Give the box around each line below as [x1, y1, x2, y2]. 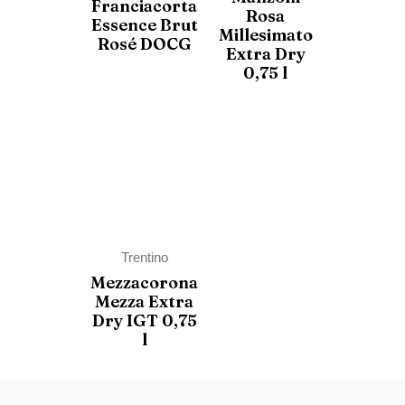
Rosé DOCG [97, 33, 192, 55]
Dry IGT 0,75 [91, 310, 197, 332]
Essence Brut [90, 14, 198, 36]
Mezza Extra [95, 291, 193, 313]
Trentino [120, 250, 168, 266]
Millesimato [218, 24, 313, 46]
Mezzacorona [90, 272, 198, 294]
